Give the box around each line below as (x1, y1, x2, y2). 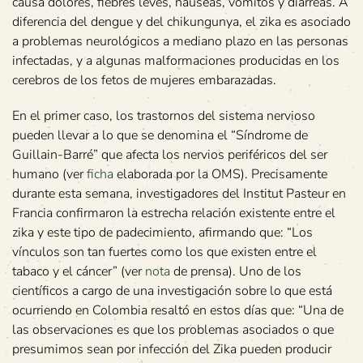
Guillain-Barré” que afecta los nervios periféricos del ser (12, 146, 327, 164)
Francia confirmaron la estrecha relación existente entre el (12, 204, 335, 223)
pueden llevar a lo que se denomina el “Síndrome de (12, 126, 308, 145)
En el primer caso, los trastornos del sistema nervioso (12, 107, 315, 126)
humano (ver (12, 165, 87, 184)
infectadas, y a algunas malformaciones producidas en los (12, 52, 340, 70)
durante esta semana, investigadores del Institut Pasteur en (12, 185, 346, 203)
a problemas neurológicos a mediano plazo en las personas (12, 32, 348, 51)
